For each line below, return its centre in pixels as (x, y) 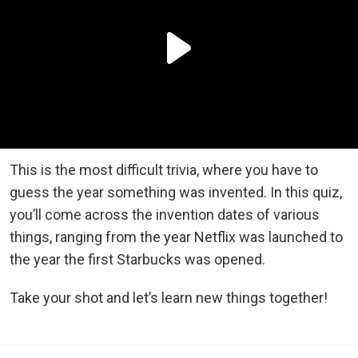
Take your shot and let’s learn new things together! (169, 297)
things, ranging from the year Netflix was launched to (176, 237)
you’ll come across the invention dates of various (165, 214)
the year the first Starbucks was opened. (137, 259)
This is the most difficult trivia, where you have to (164, 169)
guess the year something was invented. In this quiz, (176, 192)
